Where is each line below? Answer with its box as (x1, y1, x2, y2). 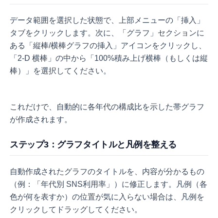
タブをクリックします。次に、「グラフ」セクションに (10, 29, 204, 37)
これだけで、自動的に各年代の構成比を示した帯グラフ (10, 103, 204, 111)
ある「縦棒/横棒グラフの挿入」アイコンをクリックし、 (10, 41, 206, 50)
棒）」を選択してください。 (10, 67, 111, 75)
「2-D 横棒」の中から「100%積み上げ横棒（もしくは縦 (10, 54, 208, 63)
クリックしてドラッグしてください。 (10, 205, 142, 214)
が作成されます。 (10, 115, 72, 124)
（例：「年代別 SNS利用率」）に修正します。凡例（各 (10, 180, 207, 189)
